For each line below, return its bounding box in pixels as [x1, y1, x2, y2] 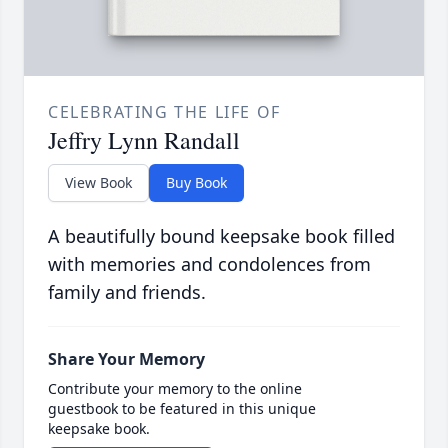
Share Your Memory [48, 348, 205, 371]
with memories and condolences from [48, 252, 371, 277]
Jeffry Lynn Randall [48, 124, 240, 157]
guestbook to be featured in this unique [48, 399, 316, 419]
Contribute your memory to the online [48, 379, 302, 399]
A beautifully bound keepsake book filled [48, 224, 395, 249]
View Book [65, 173, 132, 193]
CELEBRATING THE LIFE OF [48, 101, 281, 124]
